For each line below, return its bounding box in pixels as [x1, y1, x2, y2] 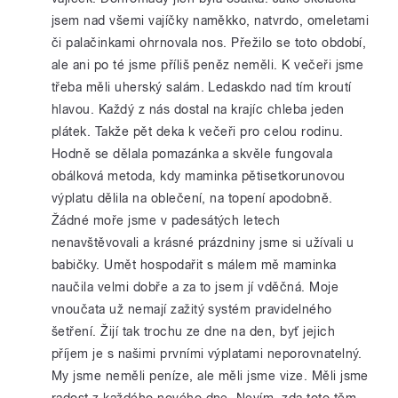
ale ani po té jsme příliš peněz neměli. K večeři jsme [52, 57, 364, 73]
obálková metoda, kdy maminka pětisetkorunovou [52, 168, 346, 184]
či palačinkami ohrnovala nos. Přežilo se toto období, [52, 35, 367, 51]
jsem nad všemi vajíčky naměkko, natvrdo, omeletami [52, 12, 370, 28]
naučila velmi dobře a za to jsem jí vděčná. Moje [52, 279, 339, 295]
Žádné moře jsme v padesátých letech [52, 212, 281, 228]
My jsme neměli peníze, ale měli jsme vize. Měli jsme [52, 368, 369, 384]
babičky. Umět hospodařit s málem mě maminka [52, 257, 337, 273]
